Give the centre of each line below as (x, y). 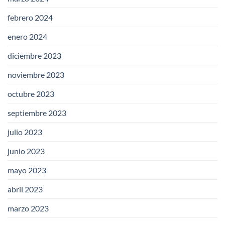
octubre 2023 (31, 94)
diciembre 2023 (34, 56)
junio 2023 (26, 151)
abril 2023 (25, 189)
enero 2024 (27, 37)
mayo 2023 (27, 170)
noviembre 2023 (36, 75)
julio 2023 (25, 132)
